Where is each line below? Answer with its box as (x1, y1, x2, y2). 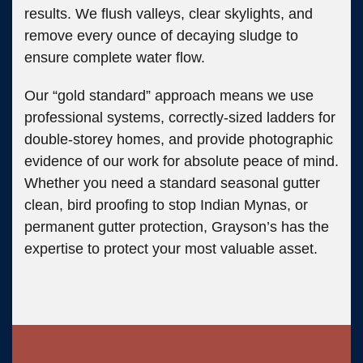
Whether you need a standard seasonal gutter (24, 174, 320, 191)
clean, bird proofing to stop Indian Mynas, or (24, 196, 308, 213)
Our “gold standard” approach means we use (24, 87, 314, 104)
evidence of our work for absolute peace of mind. (24, 152, 339, 169)
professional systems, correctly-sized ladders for (24, 109, 335, 126)
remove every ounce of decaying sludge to (24, 27, 298, 44)
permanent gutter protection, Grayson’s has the (24, 218, 329, 235)
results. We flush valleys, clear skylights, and (24, 5, 313, 22)
